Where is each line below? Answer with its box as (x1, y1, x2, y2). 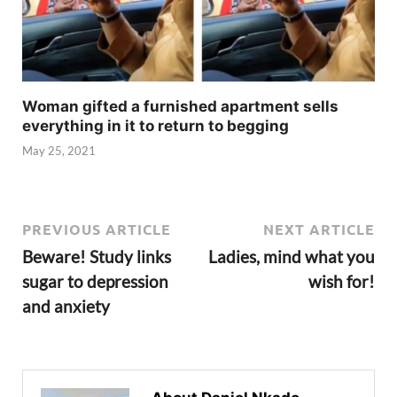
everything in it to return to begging (22, 116, 289, 135)
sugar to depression (22, 270, 168, 292)
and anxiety (22, 295, 110, 316)
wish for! (308, 270, 375, 292)
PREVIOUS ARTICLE (22, 219, 171, 238)
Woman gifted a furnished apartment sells (22, 97, 339, 115)
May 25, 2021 (22, 144, 96, 159)
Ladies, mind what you (208, 245, 375, 267)
